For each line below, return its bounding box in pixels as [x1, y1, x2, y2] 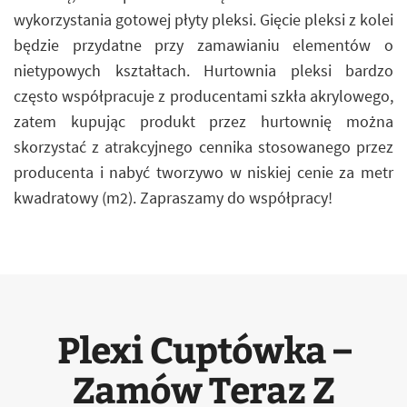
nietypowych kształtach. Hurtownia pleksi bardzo [14, 60, 393, 81]
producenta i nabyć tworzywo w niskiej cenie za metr [14, 162, 393, 183]
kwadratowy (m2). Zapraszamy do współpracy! [14, 187, 333, 208]
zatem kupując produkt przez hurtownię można [14, 111, 393, 132]
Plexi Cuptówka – [56, 323, 351, 373]
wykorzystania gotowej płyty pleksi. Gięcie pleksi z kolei [14, 9, 393, 30]
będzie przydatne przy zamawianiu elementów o [14, 35, 393, 55]
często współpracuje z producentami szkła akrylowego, [14, 85, 393, 106]
